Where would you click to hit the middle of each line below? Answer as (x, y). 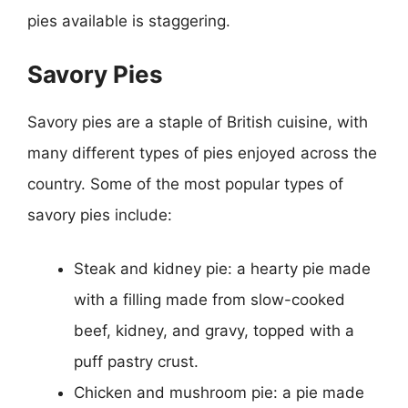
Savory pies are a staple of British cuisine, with (198, 122)
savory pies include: (100, 214)
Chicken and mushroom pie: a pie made (219, 393)
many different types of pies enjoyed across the (202, 153)
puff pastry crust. (136, 362)
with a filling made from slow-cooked (209, 300)
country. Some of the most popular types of (185, 184)
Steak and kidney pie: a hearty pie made (222, 269)
